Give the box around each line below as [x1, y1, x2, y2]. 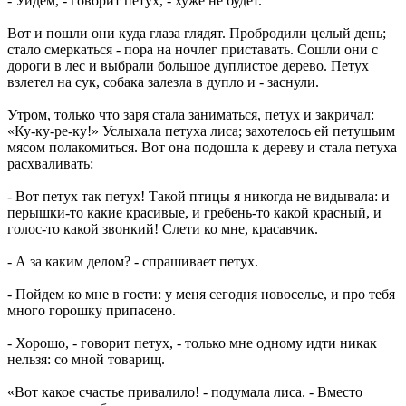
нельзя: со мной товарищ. [7, 351, 165, 367]
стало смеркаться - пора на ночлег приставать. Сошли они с [7, 41, 378, 57]
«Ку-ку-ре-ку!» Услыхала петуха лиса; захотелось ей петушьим [7, 122, 395, 139]
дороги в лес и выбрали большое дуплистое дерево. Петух [7, 57, 369, 73]
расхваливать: [7, 155, 93, 171]
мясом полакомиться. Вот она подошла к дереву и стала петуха [7, 139, 397, 155]
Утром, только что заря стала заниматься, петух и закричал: [7, 106, 374, 122]
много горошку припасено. [7, 302, 176, 318]
